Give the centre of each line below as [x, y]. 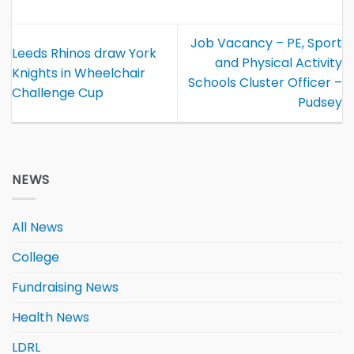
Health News [51, 318]
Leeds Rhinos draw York [84, 53]
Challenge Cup [58, 92]
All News [38, 228]
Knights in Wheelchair [79, 73]
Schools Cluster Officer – [265, 83]
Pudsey [320, 103]
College [36, 258]
